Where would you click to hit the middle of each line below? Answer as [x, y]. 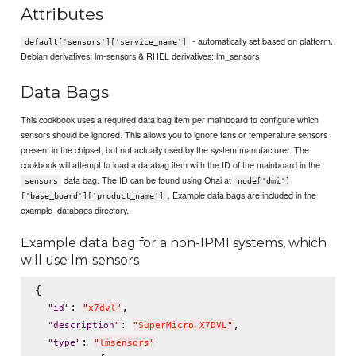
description [83, 325]
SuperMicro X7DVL [182, 325]
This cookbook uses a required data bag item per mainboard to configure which [170, 119]
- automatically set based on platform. [262, 41]
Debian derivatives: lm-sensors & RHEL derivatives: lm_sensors [140, 56]
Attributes [62, 14]
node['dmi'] [263, 180]
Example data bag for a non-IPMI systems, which [174, 242]
